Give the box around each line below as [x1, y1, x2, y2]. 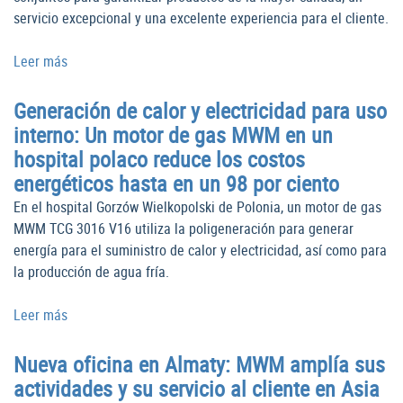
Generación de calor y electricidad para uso [13, 96, 387, 126]
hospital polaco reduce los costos [13, 145, 305, 175]
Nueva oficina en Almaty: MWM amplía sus [13, 350, 385, 380]
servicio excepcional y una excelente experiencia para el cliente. [13, 8, 389, 29]
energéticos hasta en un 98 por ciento [13, 169, 339, 199]
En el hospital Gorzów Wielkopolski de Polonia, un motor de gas [13, 197, 381, 218]
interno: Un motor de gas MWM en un [13, 121, 333, 150]
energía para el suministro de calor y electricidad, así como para [13, 240, 387, 261]
